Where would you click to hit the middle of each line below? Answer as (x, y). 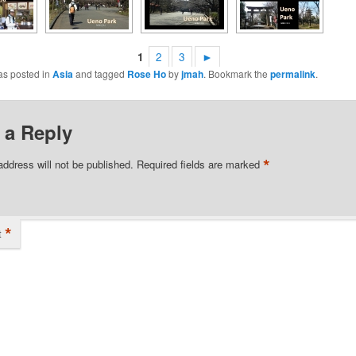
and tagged (100, 73)
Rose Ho (146, 74)
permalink (292, 74)
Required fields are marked (199, 164)
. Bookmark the (236, 73)
